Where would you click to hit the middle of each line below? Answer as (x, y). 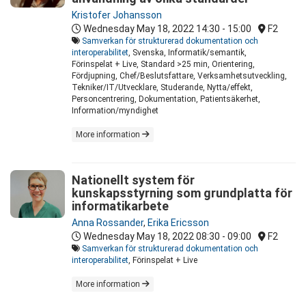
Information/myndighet (115, 111)
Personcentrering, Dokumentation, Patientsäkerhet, (166, 99)
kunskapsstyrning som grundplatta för (182, 193)
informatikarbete (120, 206)
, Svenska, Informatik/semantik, (187, 53)
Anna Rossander (108, 223)
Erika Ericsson (178, 223)
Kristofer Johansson (117, 15)
